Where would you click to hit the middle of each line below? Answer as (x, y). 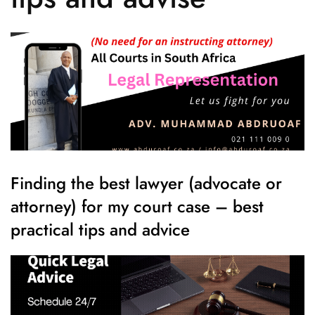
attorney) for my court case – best (137, 206)
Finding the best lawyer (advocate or (146, 183)
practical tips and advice (100, 229)
